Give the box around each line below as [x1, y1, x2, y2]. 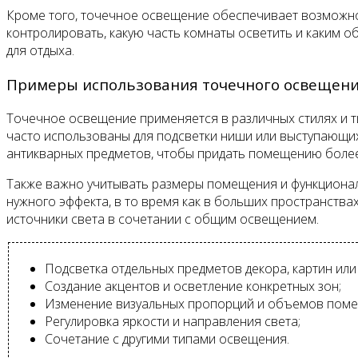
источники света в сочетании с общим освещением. [6, 209, 319, 228]
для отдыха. [6, 42, 74, 60]
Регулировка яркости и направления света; [45, 312, 300, 330]
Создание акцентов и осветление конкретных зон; [45, 276, 341, 295]
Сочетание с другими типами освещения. [45, 329, 289, 348]
